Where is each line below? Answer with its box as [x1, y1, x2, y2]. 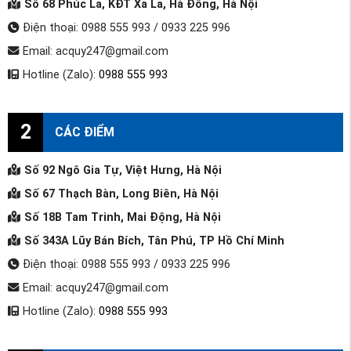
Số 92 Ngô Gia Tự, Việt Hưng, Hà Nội [24, 164, 222, 178]
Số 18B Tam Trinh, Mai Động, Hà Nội [24, 211, 221, 225]
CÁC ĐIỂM [55, 124, 114, 139]
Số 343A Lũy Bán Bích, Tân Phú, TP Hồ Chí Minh [24, 234, 284, 248]
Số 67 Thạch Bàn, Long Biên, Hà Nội [24, 187, 219, 201]
